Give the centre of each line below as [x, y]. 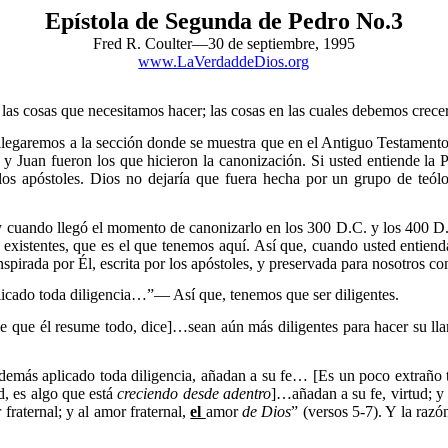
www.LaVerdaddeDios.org [224, 61]
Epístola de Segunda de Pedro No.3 [223, 21]
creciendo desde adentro [194, 393]
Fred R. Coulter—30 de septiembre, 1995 [223, 43]
